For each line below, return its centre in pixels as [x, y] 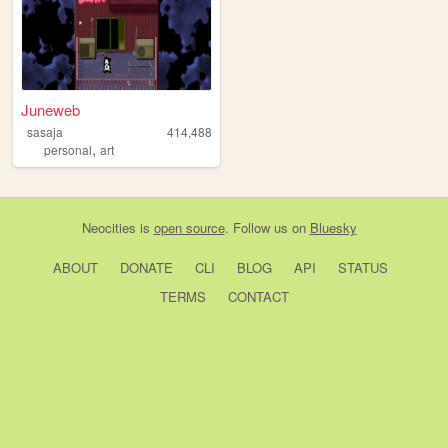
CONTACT [258, 297]
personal [68, 150]
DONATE [146, 268]
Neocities [108, 228]
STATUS [362, 268]
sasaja [44, 132]
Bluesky [333, 228]
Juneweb [51, 110]
